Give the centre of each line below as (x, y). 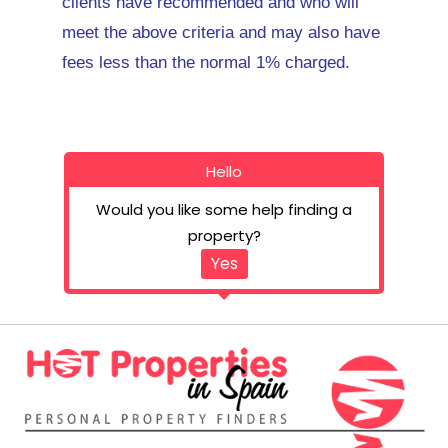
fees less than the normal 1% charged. (206, 63)
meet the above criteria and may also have (221, 33)
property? (224, 236)
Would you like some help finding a (224, 210)
